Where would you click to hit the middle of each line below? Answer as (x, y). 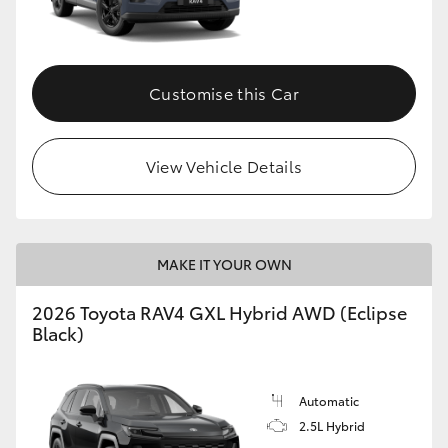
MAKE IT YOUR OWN (224, 263)
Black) (58, 332)
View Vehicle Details (224, 165)
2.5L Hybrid (332, 425)
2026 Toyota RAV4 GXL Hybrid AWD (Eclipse (219, 311)
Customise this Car (224, 92)
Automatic (329, 400)
